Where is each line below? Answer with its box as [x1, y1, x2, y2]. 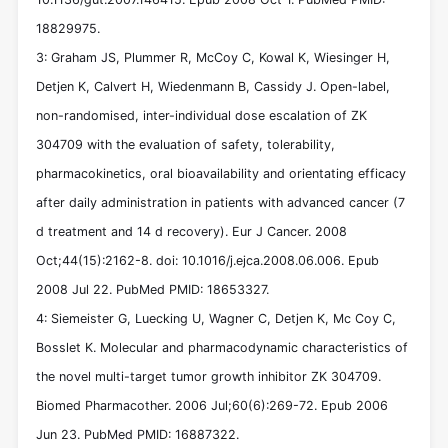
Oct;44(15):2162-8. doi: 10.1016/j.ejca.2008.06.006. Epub [36, 252, 379, 268]
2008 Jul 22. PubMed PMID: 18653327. [36, 281, 269, 297]
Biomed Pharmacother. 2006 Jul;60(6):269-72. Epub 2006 [36, 397, 388, 413]
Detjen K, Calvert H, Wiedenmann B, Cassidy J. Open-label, [36, 78, 390, 94]
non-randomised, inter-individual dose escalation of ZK [36, 107, 367, 123]
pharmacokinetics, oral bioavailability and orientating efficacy [36, 165, 406, 181]
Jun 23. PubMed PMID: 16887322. [36, 426, 239, 442]
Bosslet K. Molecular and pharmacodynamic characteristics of [36, 339, 408, 355]
